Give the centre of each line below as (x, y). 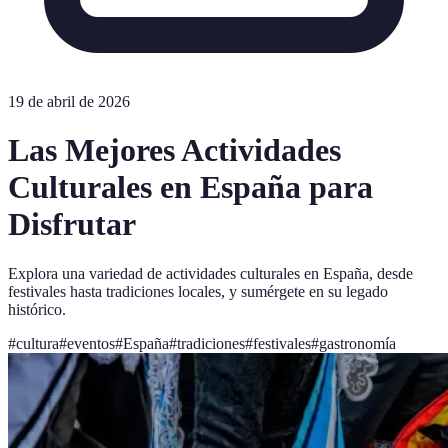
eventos (91, 343)
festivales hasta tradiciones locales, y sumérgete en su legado (198, 291)
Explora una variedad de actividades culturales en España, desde (210, 273)
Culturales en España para (190, 187)
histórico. (37, 309)
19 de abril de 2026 (69, 101)
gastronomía (357, 343)
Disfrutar (72, 224)
